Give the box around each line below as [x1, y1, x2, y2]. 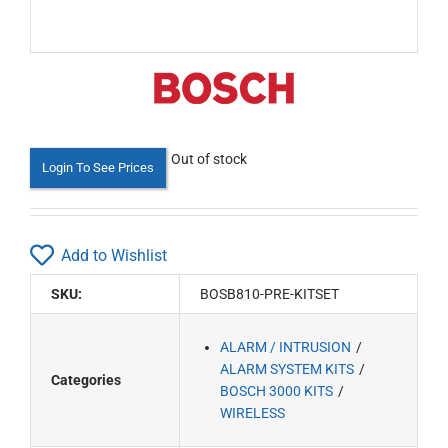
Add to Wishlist [61, 245, 167, 265]
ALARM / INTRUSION [220, 339, 352, 355]
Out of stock [171, 151, 247, 167]
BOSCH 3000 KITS [220, 383, 334, 399]
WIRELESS [220, 405, 286, 421]
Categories [51, 372, 121, 388]
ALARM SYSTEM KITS [220, 361, 355, 377]
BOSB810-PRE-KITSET [200, 286, 340, 302]
